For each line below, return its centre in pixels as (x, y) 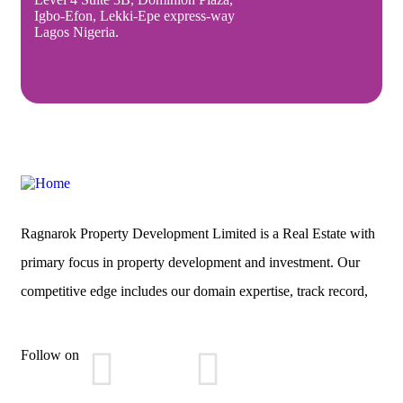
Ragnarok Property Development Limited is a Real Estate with (198, 233)
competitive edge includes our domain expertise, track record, (194, 291)
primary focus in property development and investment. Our (190, 262)
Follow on (50, 354)
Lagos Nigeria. (76, 31)
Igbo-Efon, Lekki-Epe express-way (134, 15)
